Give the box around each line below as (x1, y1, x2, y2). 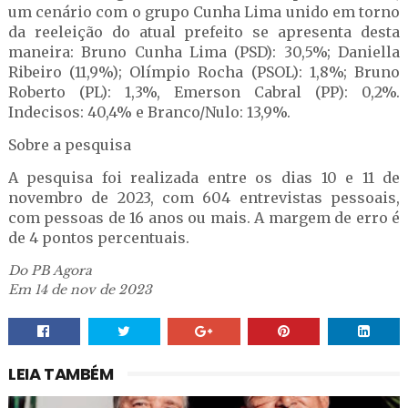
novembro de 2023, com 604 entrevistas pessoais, (7, 189, 401, 207)
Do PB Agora (7, 262, 92, 279)
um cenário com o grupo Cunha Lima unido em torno (7, 3, 401, 21)
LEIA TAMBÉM (7, 362, 114, 385)
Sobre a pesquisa (7, 136, 131, 154)
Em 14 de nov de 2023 (7, 281, 152, 298)
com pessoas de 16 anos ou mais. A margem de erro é (7, 209, 401, 227)
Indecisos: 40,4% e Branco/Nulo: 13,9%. (7, 103, 291, 121)
